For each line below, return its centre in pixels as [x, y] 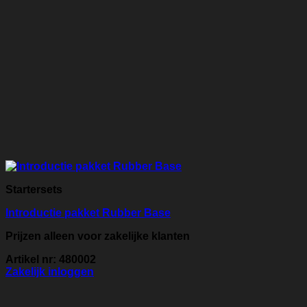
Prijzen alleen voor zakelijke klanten [98, 236]
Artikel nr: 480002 [51, 260]
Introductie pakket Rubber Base [88, 213]
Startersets [34, 190]
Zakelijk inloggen [50, 272]
